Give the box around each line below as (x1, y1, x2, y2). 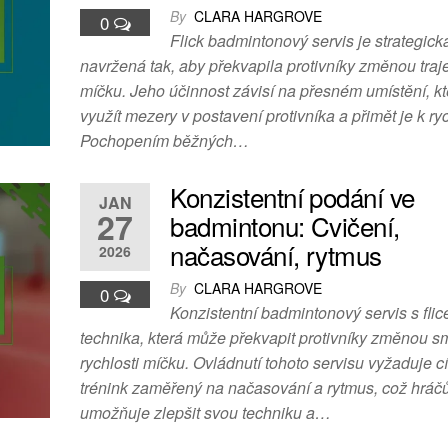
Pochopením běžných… (80, 129, 250, 153)
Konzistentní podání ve (170, 178, 415, 216)
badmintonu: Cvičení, (170, 207, 400, 245)
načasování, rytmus (170, 236, 382, 274)
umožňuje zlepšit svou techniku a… (80, 401, 332, 425)
